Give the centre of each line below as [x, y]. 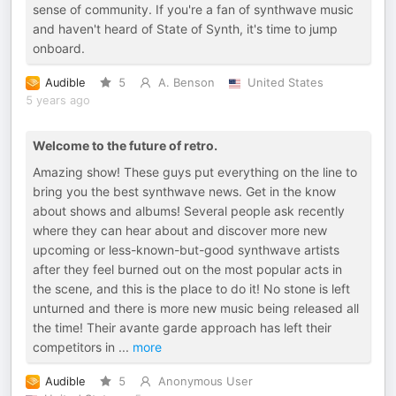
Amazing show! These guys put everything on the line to [195, 172]
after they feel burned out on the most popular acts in [187, 269]
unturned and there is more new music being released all [196, 308]
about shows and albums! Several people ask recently [189, 211]
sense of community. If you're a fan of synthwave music [193, 9]
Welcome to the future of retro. [125, 145]
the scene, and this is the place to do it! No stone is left [191, 289]
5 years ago [58, 100]
